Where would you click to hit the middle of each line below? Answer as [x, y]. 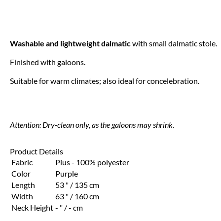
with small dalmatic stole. [174, 43]
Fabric [22, 162]
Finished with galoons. [48, 62]
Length [23, 185]
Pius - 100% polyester [92, 162]
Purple [67, 174]
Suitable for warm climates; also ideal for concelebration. [105, 81]
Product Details [37, 151]
